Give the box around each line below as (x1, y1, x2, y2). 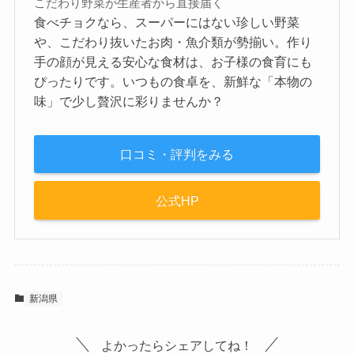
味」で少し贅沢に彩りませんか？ (34, 94, 224, 109)
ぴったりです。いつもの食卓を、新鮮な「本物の (34, 74, 313, 89)
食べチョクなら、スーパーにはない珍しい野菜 (34, 15, 300, 30)
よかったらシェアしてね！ (101, 337, 253, 352)
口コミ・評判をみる (120, 147, 234, 162)
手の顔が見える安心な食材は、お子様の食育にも (34, 55, 313, 70)
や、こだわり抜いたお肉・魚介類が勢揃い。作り (34, 35, 313, 50)
